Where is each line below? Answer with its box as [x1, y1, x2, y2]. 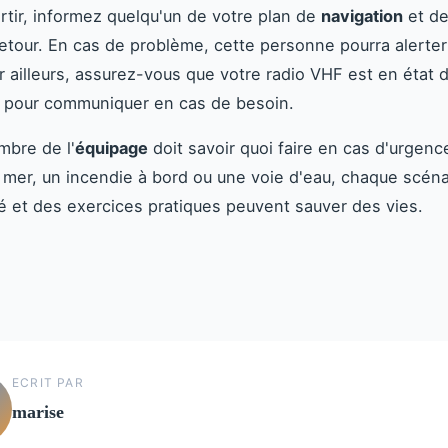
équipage [75, 137, 148, 158]
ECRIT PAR [12, 374, 84, 390]
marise [12, 401, 64, 422]
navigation [321, 5, 403, 26]
